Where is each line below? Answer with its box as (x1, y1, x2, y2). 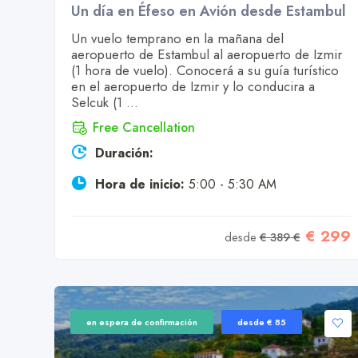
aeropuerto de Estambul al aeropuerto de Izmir (71, 45, 342, 64)
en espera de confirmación (86, 316, 197, 329)
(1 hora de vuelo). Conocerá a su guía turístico (71, 61, 339, 80)
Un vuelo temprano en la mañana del (71, 29, 284, 48)
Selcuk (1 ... (71, 93, 138, 112)
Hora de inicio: (95, 175, 185, 194)
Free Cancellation (93, 118, 195, 137)
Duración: (95, 144, 153, 163)
